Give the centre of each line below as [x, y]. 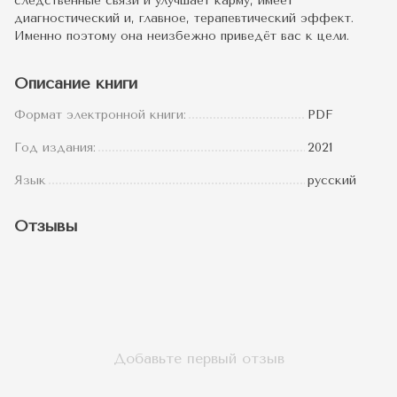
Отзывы [46, 226]
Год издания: [55, 148]
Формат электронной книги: [100, 115]
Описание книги [76, 84]
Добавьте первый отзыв [198, 359]
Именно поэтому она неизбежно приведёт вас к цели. [182, 36]
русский [332, 181]
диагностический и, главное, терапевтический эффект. [184, 19]
